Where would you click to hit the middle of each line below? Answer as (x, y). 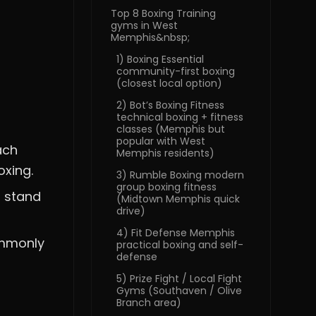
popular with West (161, 141)
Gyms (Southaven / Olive (179, 291)
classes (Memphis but (171, 129)
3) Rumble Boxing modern (180, 175)
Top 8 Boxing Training (163, 13)
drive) (131, 211)
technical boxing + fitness (180, 117)
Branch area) (149, 303)
